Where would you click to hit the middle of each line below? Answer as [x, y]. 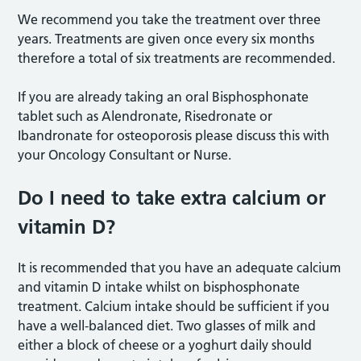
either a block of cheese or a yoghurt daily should [165, 345]
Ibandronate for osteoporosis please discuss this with [174, 135]
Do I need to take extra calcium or [172, 198]
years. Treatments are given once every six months [166, 39]
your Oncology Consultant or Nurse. [125, 155]
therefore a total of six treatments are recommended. [177, 58]
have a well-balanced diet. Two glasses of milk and [167, 326]
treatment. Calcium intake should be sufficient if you [174, 306]
